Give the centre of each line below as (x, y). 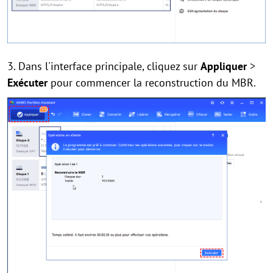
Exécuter (27, 83)
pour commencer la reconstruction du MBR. (152, 83)
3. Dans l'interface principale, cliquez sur (104, 66)
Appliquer (224, 66)
